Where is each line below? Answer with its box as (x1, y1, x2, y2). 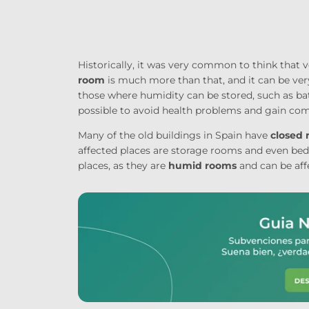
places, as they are (77, 159, 168, 172)
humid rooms (168, 159, 237, 172)
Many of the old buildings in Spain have (77, 128, 270, 141)
